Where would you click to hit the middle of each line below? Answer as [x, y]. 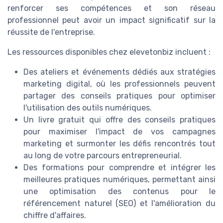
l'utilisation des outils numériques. [88, 108]
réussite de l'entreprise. [51, 32]
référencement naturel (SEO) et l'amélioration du [119, 204]
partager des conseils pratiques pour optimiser [119, 96]
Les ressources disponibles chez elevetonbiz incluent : [109, 52]
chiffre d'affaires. [55, 216]
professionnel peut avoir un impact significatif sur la [111, 20]
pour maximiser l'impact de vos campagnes [119, 132]
